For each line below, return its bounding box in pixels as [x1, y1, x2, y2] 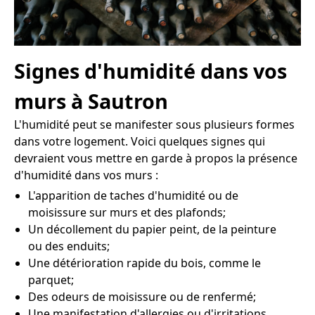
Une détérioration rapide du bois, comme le [28, 255, 261, 271]
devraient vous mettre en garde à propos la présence [14, 150, 297, 167]
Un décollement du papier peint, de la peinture [28, 221, 276, 238]
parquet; [28, 272, 74, 288]
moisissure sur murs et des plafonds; [28, 205, 226, 221]
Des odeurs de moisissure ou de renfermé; [28, 289, 256, 305]
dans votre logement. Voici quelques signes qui [14, 134, 265, 150]
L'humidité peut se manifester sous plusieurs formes [14, 117, 295, 133]
